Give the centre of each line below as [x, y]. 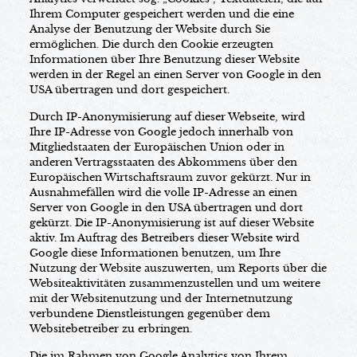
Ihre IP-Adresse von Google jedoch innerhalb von [161, 132]
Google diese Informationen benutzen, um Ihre [155, 253]
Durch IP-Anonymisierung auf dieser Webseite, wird [167, 117]
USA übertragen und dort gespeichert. [129, 90]
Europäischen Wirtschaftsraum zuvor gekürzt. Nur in [170, 177]
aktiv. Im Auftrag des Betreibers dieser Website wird [164, 238]
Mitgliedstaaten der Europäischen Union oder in [157, 147]
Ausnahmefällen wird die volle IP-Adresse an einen [163, 192]
